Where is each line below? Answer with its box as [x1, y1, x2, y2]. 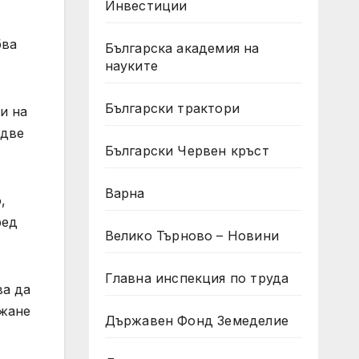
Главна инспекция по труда [104, 270, 289, 286]
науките [104, 58, 158, 74]
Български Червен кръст [104, 143, 269, 159]
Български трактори [104, 100, 240, 116]
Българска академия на [104, 40, 260, 56]
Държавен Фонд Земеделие [104, 313, 289, 329]
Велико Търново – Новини [104, 228, 280, 244]
